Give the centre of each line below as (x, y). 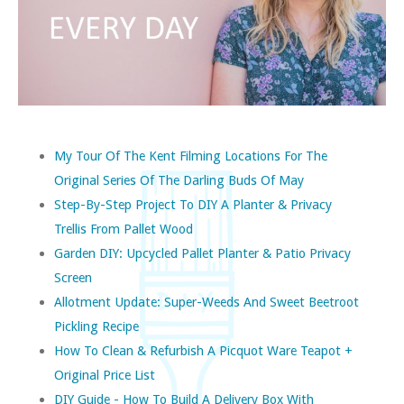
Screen (73, 277)
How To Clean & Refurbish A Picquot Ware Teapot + (203, 350)
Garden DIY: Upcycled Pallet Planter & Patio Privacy (202, 252)
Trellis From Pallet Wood (124, 228)
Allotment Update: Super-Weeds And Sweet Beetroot (207, 301)
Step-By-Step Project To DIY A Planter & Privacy (193, 204)
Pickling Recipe (96, 326)
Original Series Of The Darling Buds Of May (179, 179)
